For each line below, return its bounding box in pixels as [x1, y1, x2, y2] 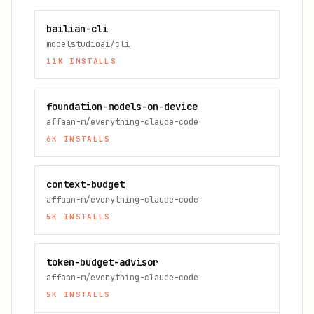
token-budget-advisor [46, 256, 158, 268]
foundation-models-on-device [46, 100, 198, 113]
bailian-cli [46, 22, 108, 35]
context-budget [46, 178, 125, 191]
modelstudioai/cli [46, 39, 130, 50]
